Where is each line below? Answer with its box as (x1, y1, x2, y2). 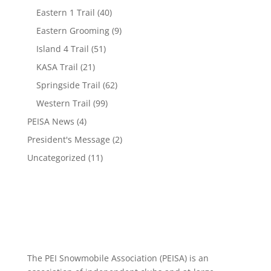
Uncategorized (27, 152, 86, 163)
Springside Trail (36, 79, 100, 91)
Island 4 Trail (36, 43, 89, 54)
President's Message (27, 134, 110, 145)
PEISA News (27, 116, 74, 127)
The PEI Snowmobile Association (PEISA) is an (27, 252, 209, 264)
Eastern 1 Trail (36, 7, 95, 18)
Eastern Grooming (36, 25, 109, 36)
